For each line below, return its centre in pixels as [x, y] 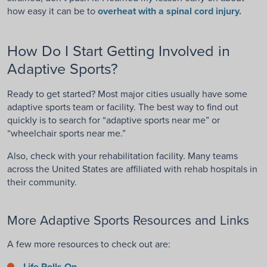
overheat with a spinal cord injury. [170, 11]
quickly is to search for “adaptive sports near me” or [114, 120]
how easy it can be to [52, 11]
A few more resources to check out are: [89, 244]
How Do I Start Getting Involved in [119, 51]
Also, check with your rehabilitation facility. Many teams [122, 156]
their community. [42, 182]
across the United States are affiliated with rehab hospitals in [132, 169]
